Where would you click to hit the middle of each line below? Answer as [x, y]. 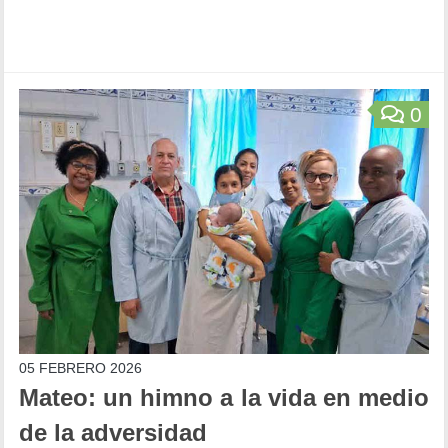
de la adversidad [113, 432]
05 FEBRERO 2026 [81, 367]
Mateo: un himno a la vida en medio [224, 397]
